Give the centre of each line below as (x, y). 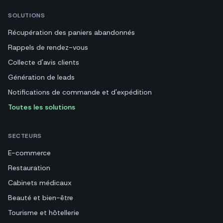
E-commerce (29, 153)
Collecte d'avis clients (44, 62)
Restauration (29, 168)
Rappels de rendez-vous (48, 47)
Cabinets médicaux (40, 183)
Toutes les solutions (42, 107)
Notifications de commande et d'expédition (80, 92)
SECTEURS (25, 136)
